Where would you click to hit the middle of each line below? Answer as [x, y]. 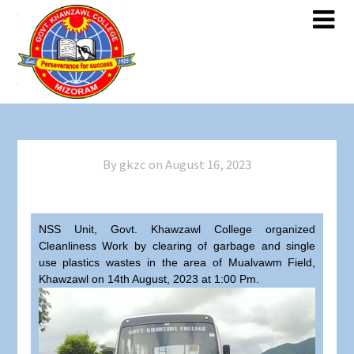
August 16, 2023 [208, 164]
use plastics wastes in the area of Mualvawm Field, [177, 263]
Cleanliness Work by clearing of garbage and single [177, 246]
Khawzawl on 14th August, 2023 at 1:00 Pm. [149, 279]
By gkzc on [133, 164]
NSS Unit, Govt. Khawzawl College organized [177, 230]
